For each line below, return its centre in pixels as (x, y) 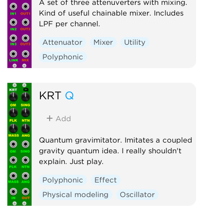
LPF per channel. (69, 24)
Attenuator (63, 42)
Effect (106, 180)
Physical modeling (76, 194)
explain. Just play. (71, 161)
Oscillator (137, 194)
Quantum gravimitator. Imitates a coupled (115, 140)
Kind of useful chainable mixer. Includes (111, 13)
